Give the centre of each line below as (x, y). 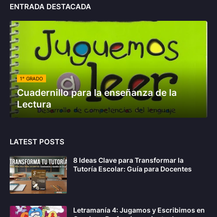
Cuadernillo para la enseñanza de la (97, 93)
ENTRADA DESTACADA (50, 7)
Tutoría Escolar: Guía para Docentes (132, 169)
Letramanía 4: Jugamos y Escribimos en (139, 210)
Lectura (34, 105)
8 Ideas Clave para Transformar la (128, 160)
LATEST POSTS (37, 142)
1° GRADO (31, 79)
